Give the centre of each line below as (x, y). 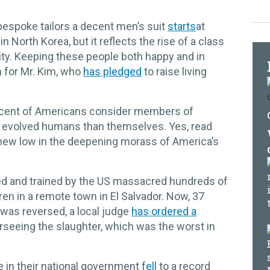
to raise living (174, 71)
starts (182, 26)
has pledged (112, 71)
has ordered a (164, 211)
